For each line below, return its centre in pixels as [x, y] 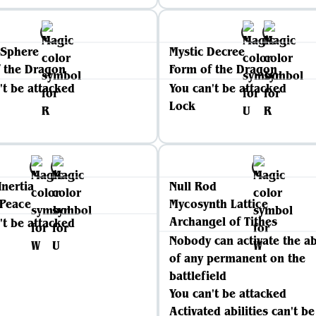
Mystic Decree [207, 51]
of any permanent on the [237, 258]
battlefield [198, 276]
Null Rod [193, 186]
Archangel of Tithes [223, 221]
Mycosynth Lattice [219, 204]
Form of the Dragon [223, 69]
